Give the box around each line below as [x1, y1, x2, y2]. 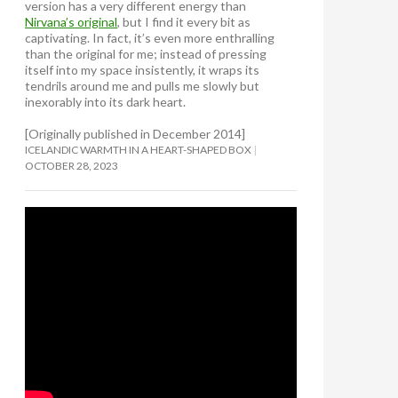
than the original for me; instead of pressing [25, 45, 267, 61]
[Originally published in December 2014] [25, 125, 245, 141]
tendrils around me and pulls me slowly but [25, 77, 259, 93]
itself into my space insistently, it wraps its [25, 61, 259, 77]
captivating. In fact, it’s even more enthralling [25, 29, 275, 45]
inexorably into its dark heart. [25, 93, 186, 109]
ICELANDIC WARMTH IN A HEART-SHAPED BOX [25, 142, 251, 156]
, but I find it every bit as [117, 13, 251, 29]
